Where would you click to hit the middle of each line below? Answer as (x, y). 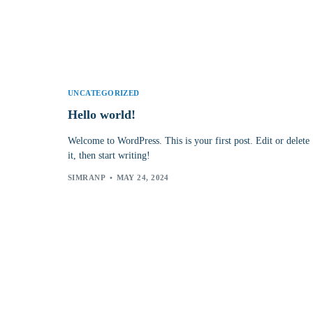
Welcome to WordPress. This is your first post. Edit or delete (189, 140)
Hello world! (102, 114)
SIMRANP (87, 178)
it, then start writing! (109, 155)
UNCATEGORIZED (104, 93)
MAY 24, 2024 (143, 178)
